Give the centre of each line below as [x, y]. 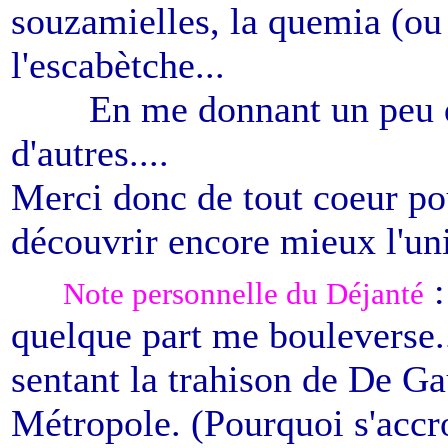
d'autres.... [90, 153]
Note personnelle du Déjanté [243, 293]
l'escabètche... [118, 65]
